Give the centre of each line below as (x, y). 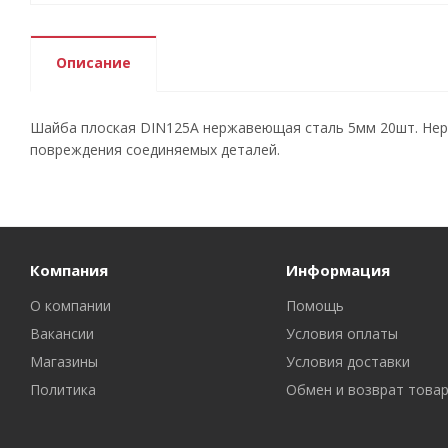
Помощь (314, 305)
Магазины (64, 361)
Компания (69, 270)
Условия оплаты (341, 333)
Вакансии (62, 333)
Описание (93, 62)
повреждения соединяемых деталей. (155, 149)
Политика (63, 389)
